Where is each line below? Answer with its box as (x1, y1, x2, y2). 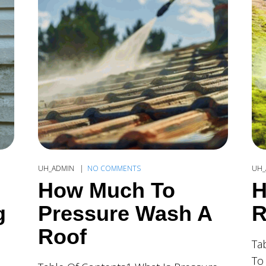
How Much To (37, 178, 175, 202)
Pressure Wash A (37, 201, 212, 226)
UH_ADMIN (37, 163, 76, 173)
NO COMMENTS (87, 163, 141, 173)
